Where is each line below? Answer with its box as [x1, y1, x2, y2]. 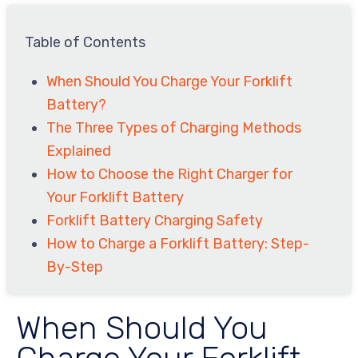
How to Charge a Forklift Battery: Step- [46, 235, 310, 253]
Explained [46, 142, 112, 161]
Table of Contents [25, 34, 146, 52]
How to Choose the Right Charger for [46, 165, 293, 184]
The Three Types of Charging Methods [46, 119, 302, 137]
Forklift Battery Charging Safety [46, 212, 264, 230]
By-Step [46, 258, 104, 276]
